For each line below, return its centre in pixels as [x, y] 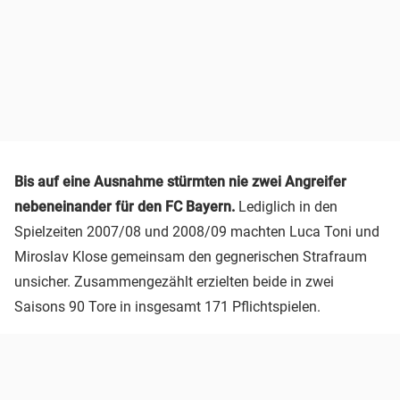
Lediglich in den [288, 207]
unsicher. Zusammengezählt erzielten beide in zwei [174, 282]
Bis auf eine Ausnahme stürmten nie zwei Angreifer [180, 182]
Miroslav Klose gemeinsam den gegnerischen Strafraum [191, 257]
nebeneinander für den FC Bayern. [126, 207]
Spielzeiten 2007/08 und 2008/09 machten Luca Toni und [197, 232]
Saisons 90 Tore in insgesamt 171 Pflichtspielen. [167, 307]
